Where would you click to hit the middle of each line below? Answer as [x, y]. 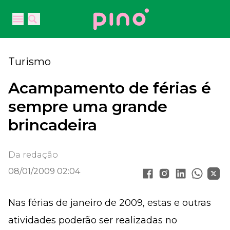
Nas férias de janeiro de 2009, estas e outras [110, 203]
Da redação [33, 155]
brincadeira [53, 125]
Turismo [30, 62]
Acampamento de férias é [110, 88]
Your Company [123, 14]
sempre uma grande [88, 107]
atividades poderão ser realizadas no [93, 220]
